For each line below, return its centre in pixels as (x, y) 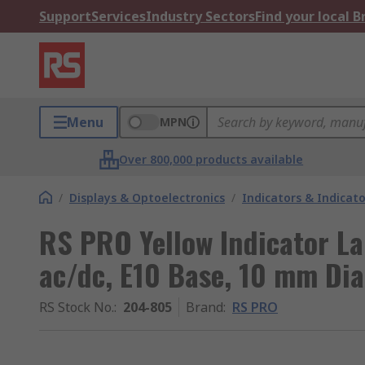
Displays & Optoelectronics (147, 198)
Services (119, 16)
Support (65, 16)
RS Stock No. (77, 307)
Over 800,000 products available (211, 159)
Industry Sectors (200, 16)
